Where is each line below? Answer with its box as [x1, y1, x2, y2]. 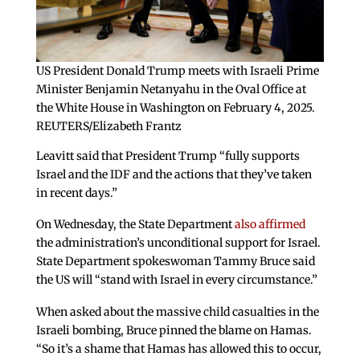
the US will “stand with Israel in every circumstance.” [35, 272, 317, 288]
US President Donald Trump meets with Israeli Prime [35, 63, 319, 78]
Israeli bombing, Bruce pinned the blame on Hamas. [35, 323, 312, 338]
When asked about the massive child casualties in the [35, 305, 319, 320]
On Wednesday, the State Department [35, 217, 232, 232]
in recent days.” [35, 185, 117, 200]
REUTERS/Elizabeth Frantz [35, 118, 182, 133]
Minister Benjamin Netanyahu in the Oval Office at [35, 81, 306, 96]
